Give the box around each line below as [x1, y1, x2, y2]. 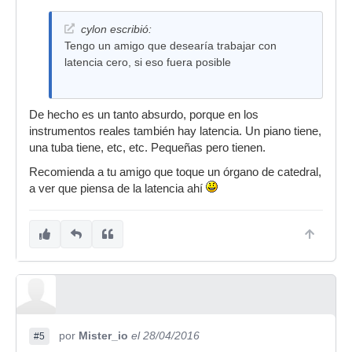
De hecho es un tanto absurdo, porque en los [29, 108, 258, 121]
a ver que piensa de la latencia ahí [29, 182, 206, 195]
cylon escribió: [81, 23, 152, 35]
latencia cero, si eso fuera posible [64, 56, 231, 68]
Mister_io [79, 329, 128, 342]
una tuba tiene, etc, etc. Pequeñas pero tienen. [29, 141, 266, 154]
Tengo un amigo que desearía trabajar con [64, 39, 277, 52]
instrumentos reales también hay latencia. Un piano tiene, [29, 125, 321, 137]
